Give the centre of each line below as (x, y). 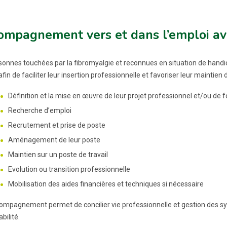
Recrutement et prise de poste (56, 125)
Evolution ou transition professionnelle (69, 169)
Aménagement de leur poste (54, 140)
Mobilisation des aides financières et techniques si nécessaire (106, 184)
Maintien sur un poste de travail (58, 154)
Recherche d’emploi (40, 110)
